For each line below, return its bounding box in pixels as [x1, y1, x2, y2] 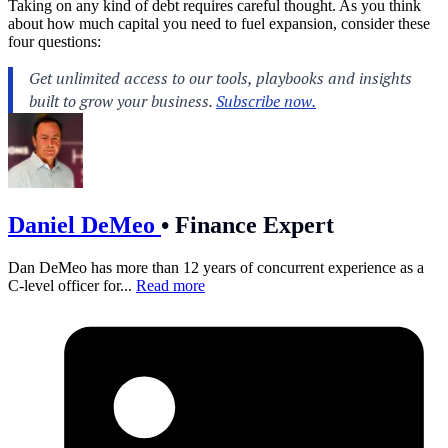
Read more [136, 276, 205, 294]
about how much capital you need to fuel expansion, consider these [8, 14, 430, 32]
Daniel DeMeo [8, 211, 161, 238]
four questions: [8, 32, 101, 50]
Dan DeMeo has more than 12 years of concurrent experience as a [8, 258, 424, 276]
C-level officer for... [8, 276, 136, 294]
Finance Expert [169, 211, 334, 238]
